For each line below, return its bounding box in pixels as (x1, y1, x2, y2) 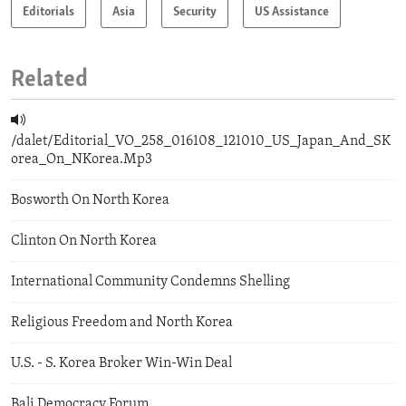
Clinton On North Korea (11, 233, 157, 248)
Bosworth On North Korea (11, 192, 169, 208)
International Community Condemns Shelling (11, 274, 290, 289)
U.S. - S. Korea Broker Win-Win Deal (11, 355, 232, 371)
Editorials (23, 5, 74, 19)
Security (173, 5, 217, 19)
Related (11, 67, 88, 92)
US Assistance (255, 5, 329, 19)
